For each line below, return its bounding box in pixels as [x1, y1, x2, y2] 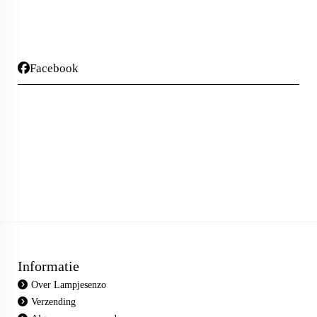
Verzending [31, 296, 76, 307]
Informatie [18, 258, 79, 274]
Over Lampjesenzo [31, 279, 106, 290]
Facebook [30, 62, 79, 75]
